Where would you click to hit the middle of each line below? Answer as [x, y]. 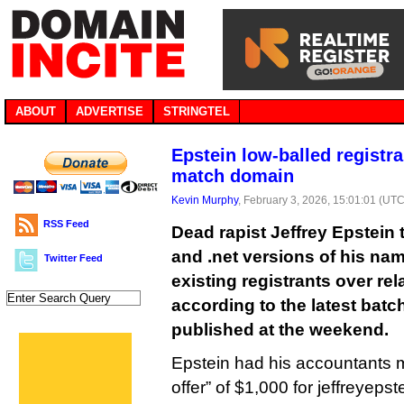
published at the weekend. [280, 330]
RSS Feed [66, 224]
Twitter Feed [73, 258]
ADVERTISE [110, 111]
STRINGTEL [197, 111]
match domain [233, 176]
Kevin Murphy [205, 200]
